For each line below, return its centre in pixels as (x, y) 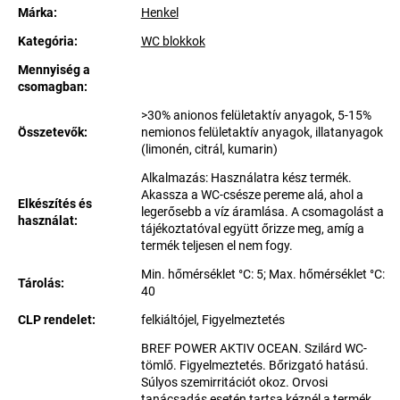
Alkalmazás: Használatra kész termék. (246, 178)
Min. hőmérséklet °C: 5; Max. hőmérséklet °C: (262, 274)
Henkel (159, 12)
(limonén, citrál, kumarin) (209, 149)
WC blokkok (173, 41)
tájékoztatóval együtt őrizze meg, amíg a (252, 229)
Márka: (37, 12)
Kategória (46, 41)
